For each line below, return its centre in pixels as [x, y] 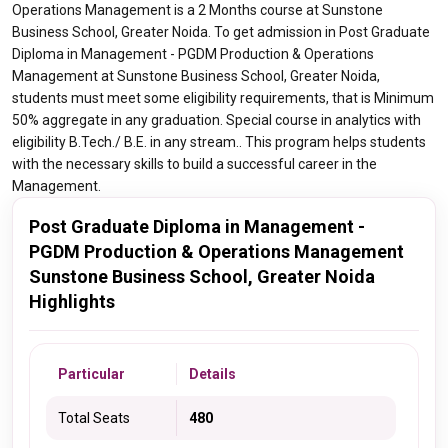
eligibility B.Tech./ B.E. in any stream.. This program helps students [219, 142]
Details [212, 374]
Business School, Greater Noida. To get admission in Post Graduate [221, 32]
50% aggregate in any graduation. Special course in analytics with [216, 120]
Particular [91, 374]
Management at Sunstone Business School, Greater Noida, [196, 76]
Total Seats [94, 418]
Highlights [72, 301]
